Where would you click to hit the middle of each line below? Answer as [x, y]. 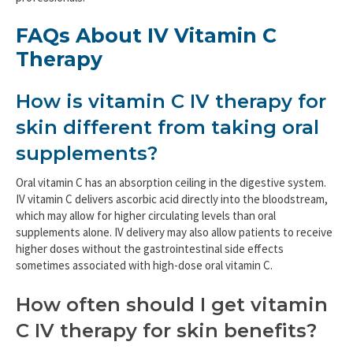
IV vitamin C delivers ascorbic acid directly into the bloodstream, [172, 199]
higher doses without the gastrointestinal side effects [150, 249]
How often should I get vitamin [172, 304]
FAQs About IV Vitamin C [146, 35]
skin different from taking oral [167, 128]
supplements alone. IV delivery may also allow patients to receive [174, 232]
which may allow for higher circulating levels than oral [146, 216]
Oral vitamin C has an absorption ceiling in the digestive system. [171, 183]
